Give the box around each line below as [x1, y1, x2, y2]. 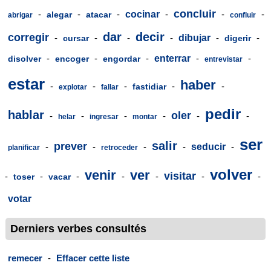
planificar [8, 143, 40, 152]
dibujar [178, 32, 211, 43]
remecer [8, 253, 42, 264]
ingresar [90, 112, 119, 121]
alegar [47, 9, 72, 19]
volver [210, 166, 252, 183]
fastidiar [132, 81, 166, 91]
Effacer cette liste [56, 253, 129, 264]
